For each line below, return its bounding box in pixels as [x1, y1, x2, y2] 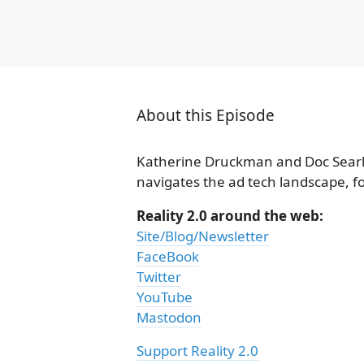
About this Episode [136, 104, 275, 126]
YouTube [136, 287, 193, 306]
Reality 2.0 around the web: [136, 206, 323, 225]
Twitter [136, 266, 181, 286]
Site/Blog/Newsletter [136, 226, 269, 245]
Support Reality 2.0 [136, 340, 258, 360]
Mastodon [136, 307, 201, 327]
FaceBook [136, 246, 199, 266]
